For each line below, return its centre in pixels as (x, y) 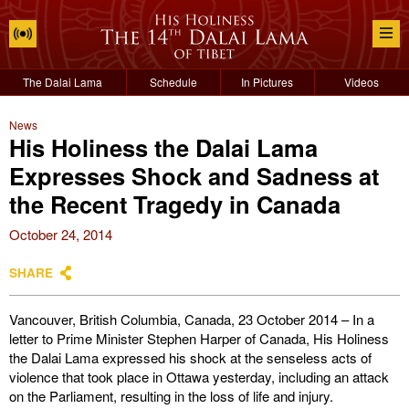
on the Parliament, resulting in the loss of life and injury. (171, 396)
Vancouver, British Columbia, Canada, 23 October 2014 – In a (192, 319)
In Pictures (267, 82)
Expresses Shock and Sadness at (194, 176)
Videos (362, 82)
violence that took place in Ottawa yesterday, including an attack (199, 377)
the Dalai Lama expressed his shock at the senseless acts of (190, 357)
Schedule (173, 82)
